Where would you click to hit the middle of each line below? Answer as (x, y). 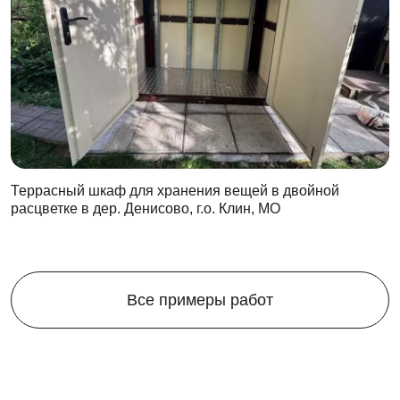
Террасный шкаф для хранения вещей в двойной (175, 190)
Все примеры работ (200, 300)
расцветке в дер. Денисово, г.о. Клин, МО (146, 208)
